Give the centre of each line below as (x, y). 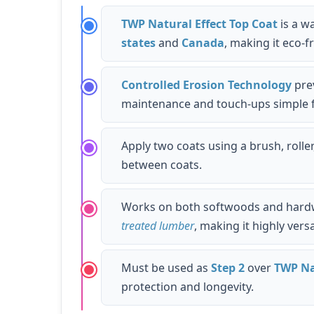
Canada (203, 42)
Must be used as (166, 267)
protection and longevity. (187, 286)
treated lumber (158, 225)
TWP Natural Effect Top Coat (199, 23)
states (138, 42)
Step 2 (228, 267)
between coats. (162, 164)
